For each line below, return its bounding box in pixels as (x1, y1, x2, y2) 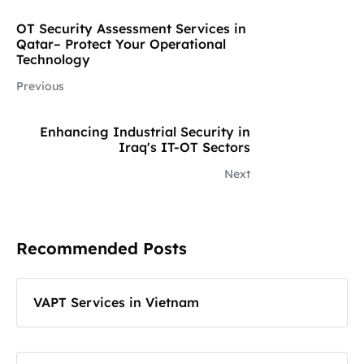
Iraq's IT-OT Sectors (119, 139, 250, 156)
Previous (16, 79, 64, 94)
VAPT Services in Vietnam (33, 294, 199, 311)
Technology (16, 51, 90, 68)
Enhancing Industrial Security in (40, 123, 250, 141)
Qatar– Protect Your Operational (16, 36, 226, 53)
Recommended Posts (16, 238, 187, 259)
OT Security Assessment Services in (16, 20, 246, 37)
